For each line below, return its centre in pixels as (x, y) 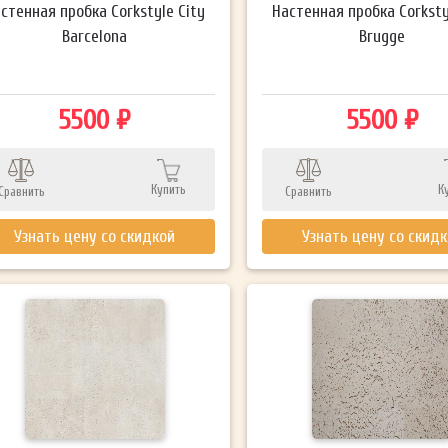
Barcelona (95, 36)
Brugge (382, 36)
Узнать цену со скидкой (95, 236)
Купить (169, 189)
